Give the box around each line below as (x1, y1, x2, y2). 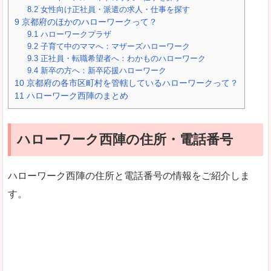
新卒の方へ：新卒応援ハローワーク (38, 65, 167, 75)
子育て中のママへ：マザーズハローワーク (38, 41, 191, 51)
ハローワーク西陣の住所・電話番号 (17, 131, 233, 147)
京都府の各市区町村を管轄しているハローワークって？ (24, 77, 238, 88)
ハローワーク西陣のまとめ (24, 90, 128, 100)
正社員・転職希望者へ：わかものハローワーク (38, 53, 206, 63)
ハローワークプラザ (38, 29, 112, 39)
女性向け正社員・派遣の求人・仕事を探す (38, 4, 191, 14)
